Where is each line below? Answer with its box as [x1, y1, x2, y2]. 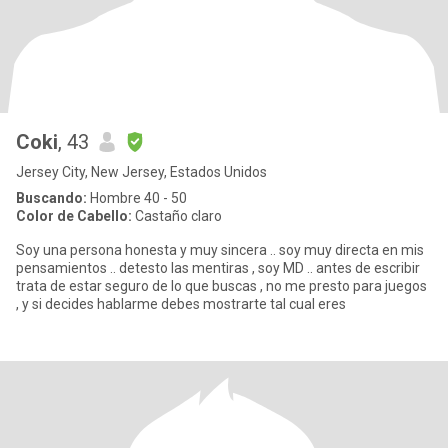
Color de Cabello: [16, 208, 132, 224]
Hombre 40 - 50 [87, 190, 187, 206]
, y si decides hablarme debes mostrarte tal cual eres [16, 296, 346, 312]
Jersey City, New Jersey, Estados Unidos [16, 164, 267, 180]
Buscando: [16, 190, 87, 206]
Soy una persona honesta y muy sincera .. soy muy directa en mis [16, 242, 424, 258]
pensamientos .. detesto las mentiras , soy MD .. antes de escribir [16, 260, 420, 276]
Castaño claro [132, 208, 222, 224]
